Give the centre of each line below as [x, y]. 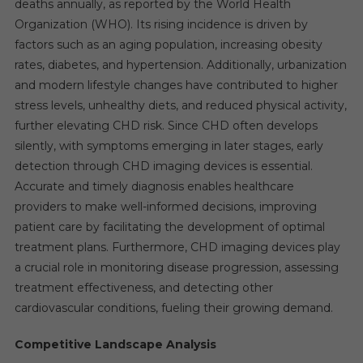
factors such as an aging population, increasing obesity [168, 45]
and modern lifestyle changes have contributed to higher [176, 85]
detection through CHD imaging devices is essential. [163, 167]
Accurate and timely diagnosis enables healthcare [154, 187]
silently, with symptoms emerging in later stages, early [169, 146]
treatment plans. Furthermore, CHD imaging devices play [177, 248]
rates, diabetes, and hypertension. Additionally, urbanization [180, 65]
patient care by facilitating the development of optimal [169, 227]
